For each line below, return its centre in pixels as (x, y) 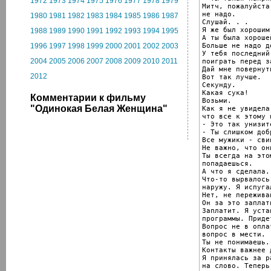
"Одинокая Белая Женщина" (99, 109)
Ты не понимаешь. (236, 242)
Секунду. (219, 85)
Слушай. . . (225, 22)
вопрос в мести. (234, 234)
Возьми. (217, 100)
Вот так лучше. (232, 77)
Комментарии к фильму (88, 98)
